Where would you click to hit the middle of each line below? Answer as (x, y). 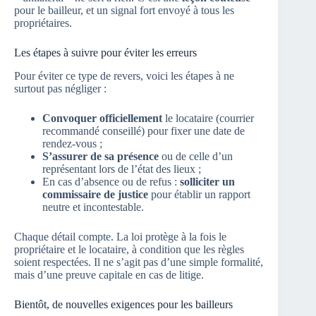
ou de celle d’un (196, 156)
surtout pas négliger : (60, 88)
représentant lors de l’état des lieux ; (122, 169)
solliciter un (207, 181)
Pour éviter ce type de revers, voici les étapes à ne (124, 75)
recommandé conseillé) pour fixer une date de (144, 130)
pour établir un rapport (199, 194)
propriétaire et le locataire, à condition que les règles (129, 249)
